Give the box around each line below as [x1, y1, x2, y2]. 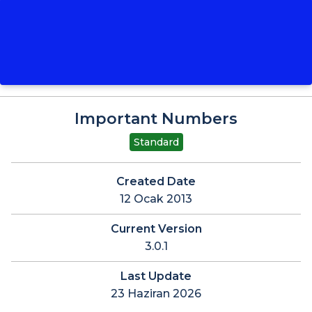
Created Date [116, 175, 196, 189]
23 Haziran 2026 [111, 287, 201, 301]
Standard [133, 136, 179, 149]
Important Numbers [75, 109, 237, 129]
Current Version [110, 222, 202, 236]
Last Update [120, 270, 192, 283]
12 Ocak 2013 [120, 192, 192, 206]
